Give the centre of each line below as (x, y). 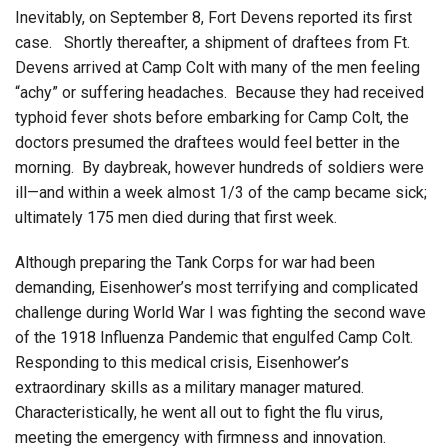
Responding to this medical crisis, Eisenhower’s (182, 362)
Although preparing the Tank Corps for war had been (195, 262)
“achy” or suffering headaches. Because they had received (219, 92)
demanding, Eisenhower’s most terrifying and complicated (216, 287)
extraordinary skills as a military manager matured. (191, 387)
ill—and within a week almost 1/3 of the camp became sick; (221, 192)
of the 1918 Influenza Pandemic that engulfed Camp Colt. (216, 337)
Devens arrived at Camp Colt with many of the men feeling (217, 67)
